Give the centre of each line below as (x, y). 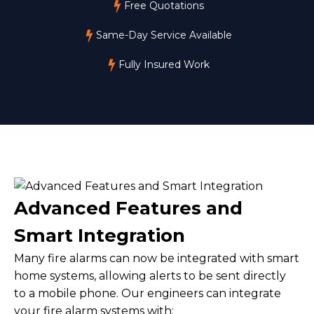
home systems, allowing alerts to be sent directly (150, 276)
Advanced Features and (128, 208)
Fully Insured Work (164, 64)
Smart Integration (100, 235)
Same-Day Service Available (164, 35)
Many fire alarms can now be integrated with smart (157, 258)
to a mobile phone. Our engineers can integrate (148, 293)
